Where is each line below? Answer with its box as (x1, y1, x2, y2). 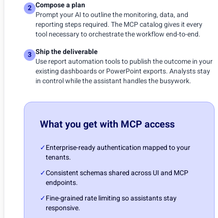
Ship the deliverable (36, 47, 98, 57)
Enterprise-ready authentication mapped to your (46, 143, 190, 153)
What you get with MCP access (40, 117, 175, 131)
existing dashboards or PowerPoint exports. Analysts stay (36, 66, 210, 76)
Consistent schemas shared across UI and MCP (46, 168, 188, 178)
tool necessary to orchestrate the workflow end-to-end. (36, 29, 200, 39)
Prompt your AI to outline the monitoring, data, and (36, 10, 188, 20)
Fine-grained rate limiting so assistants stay (46, 193, 177, 203)
